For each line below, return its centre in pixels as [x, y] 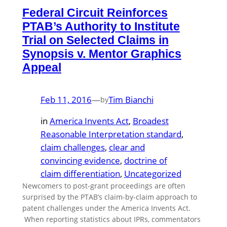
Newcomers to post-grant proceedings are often [104, 186]
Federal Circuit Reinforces [95, 13]
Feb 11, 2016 [66, 99]
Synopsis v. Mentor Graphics [102, 54]
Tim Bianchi [131, 99]
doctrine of [145, 161]
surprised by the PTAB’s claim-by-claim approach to [109, 197]
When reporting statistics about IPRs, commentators [111, 219]
